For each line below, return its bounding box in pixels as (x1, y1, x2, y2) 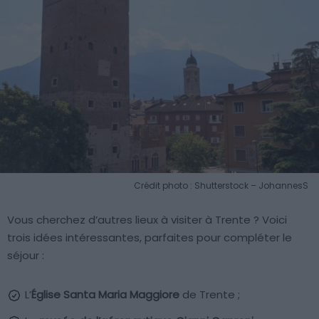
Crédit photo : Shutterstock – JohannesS (134, 179, 308, 192)
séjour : (7, 247, 44, 263)
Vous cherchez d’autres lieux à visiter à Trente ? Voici (7, 211, 287, 227)
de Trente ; (179, 286, 240, 302)
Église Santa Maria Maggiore (31, 286, 179, 302)
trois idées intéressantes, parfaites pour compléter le (7, 229, 292, 245)
